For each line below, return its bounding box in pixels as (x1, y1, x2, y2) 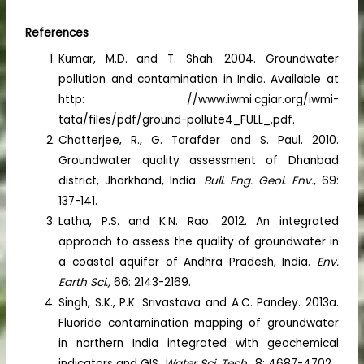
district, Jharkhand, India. (58, 172, 204, 188)
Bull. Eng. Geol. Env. (203, 172, 314, 188)
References (25, 24, 89, 41)
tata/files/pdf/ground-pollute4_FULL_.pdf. (58, 111, 296, 128)
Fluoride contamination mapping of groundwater (58, 314, 339, 331)
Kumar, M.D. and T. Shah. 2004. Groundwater (58, 50, 339, 67)
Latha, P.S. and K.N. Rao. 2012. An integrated (58, 213, 339, 229)
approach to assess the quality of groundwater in (58, 233, 339, 249)
